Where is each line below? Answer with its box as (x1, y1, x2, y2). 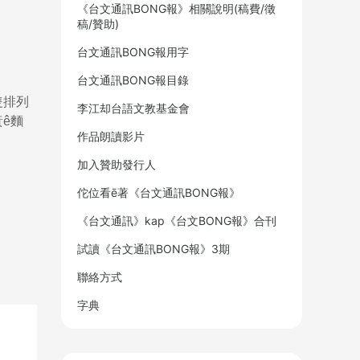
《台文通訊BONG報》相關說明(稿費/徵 (77, 2, 276, 15)
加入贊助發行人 (77, 157, 156, 171)
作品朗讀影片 (77, 129, 145, 143)
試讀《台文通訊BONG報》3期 (77, 242, 230, 256)
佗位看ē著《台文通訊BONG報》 (77, 186, 240, 199)
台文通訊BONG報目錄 (77, 73, 189, 87)
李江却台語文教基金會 (77, 101, 190, 115)
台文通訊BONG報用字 (77, 45, 189, 59)
